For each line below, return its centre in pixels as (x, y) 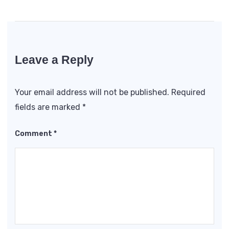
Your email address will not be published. (92, 93)
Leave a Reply (54, 60)
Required (188, 93)
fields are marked (49, 107)
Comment (34, 134)
